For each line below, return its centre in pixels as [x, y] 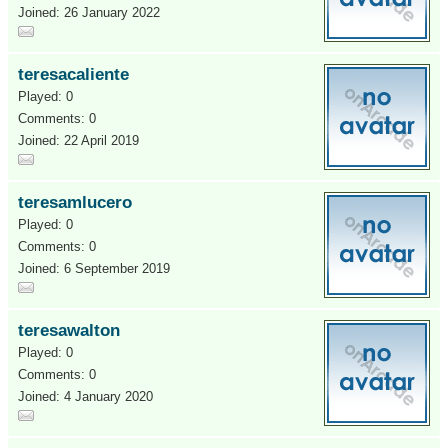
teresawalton [69, 330]
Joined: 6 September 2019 [94, 268]
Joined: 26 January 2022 [89, 12]
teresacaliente [73, 74]
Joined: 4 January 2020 [85, 396]
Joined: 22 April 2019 [78, 140]
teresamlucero [75, 202]
